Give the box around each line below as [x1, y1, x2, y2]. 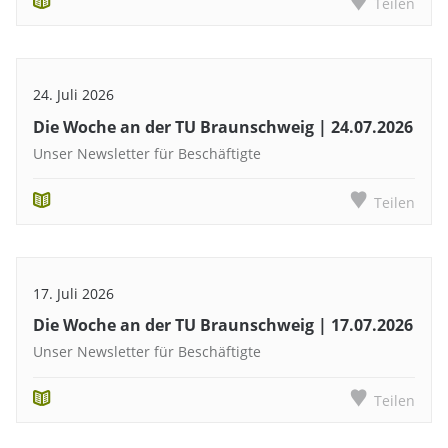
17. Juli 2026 [33, 283, 114, 303]
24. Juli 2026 [33, 85, 114, 105]
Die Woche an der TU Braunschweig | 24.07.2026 [33, 115, 413, 138]
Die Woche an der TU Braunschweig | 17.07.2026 [33, 314, 413, 337]
